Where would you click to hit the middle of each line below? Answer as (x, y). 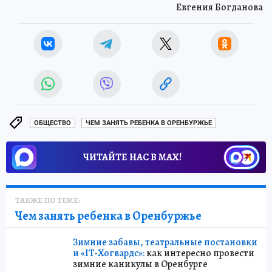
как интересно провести (199, 253)
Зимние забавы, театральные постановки (165, 242)
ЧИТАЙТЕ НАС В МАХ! (132, 157)
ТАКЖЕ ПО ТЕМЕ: (48, 200)
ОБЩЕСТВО (53, 123)
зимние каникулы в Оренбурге (140, 264)
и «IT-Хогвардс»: (109, 253)
